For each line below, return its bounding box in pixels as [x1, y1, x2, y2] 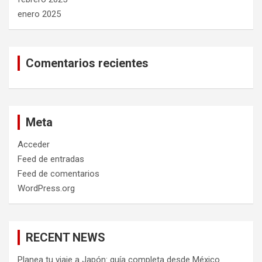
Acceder [18, 139, 50, 150]
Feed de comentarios [18, 168, 99, 180]
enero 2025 [18, 9, 61, 20]
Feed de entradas [18, 154, 84, 165]
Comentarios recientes [26, 56, 149, 71]
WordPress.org [18, 183, 75, 194]
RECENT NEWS [26, 230, 105, 245]
